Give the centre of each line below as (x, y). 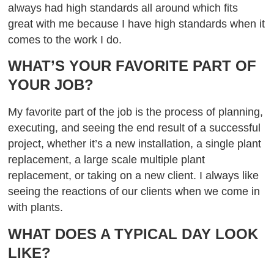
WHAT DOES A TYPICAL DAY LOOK (133, 234)
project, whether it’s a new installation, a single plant (135, 144)
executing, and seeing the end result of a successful (135, 128)
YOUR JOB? (51, 85)
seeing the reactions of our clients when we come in (134, 192)
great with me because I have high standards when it (137, 24)
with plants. (40, 208)
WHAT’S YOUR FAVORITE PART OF (132, 66)
